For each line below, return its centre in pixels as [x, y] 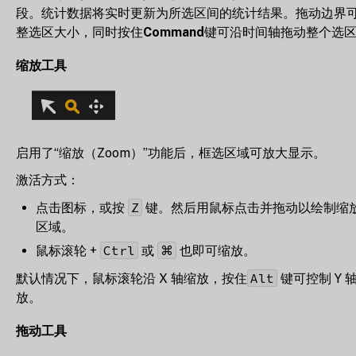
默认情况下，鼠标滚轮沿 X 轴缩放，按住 [132, 278]
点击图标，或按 [82, 207]
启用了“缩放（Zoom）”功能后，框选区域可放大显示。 [171, 153]
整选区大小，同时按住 [79, 32]
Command [174, 32]
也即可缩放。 [216, 250]
